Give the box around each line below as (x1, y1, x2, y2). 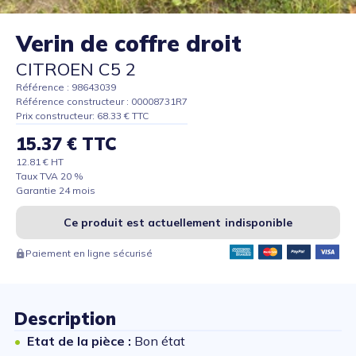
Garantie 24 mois (16, 184, 95, 197)
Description (14, 308, 116, 331)
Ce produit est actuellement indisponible (63, 215, 293, 230)
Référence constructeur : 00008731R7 (16, 95, 188, 108)
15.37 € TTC (16, 133, 117, 156)
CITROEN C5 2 (16, 58, 136, 81)
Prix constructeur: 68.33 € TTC (16, 110, 149, 122)
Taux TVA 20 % (16, 170, 83, 183)
